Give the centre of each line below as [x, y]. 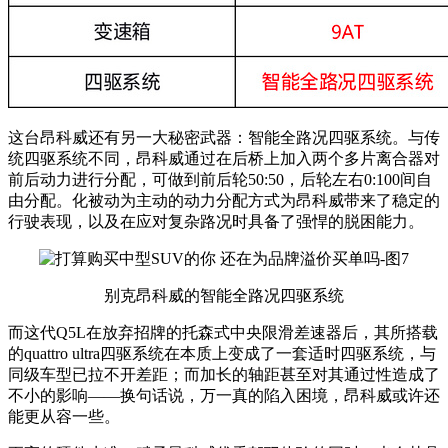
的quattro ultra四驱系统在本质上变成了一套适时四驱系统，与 [222, 354]
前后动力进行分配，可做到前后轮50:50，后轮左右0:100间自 [220, 180]
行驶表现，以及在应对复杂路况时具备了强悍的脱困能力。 [216, 222]
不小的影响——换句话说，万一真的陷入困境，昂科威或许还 [224, 396]
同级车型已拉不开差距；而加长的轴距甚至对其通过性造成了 [224, 375]
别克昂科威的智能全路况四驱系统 [224, 296]
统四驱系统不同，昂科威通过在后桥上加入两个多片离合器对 [224, 159]
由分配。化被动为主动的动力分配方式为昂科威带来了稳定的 [224, 201]
